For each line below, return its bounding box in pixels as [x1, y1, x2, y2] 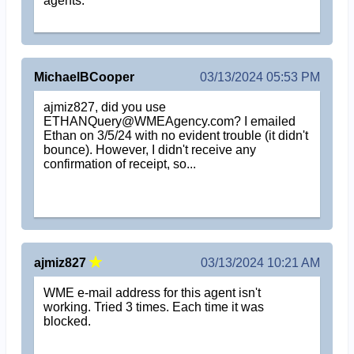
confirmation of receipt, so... [43, 157, 197, 171]
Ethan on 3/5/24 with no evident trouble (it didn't [43, 129, 309, 143]
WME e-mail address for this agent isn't [43, 286, 262, 300]
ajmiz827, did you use [43, 100, 167, 115]
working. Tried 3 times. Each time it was [43, 300, 265, 314]
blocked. [43, 314, 92, 329]
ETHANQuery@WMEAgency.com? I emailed [43, 115, 296, 129]
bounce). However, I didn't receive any [43, 143, 257, 157]
